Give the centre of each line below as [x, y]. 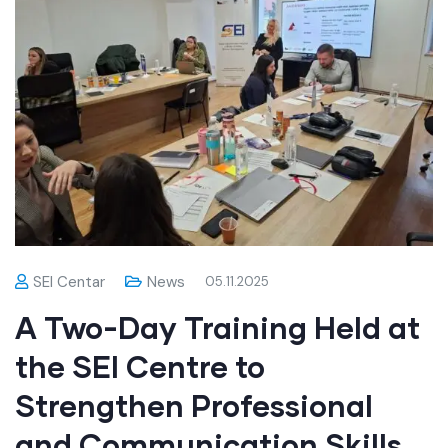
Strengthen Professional [194, 404]
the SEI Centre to [140, 365]
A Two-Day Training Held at [217, 326]
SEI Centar [69, 281]
